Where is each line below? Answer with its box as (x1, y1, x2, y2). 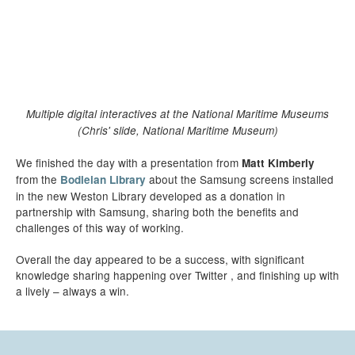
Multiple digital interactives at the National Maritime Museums (26, 106, 329, 121)
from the (16, 171, 60, 187)
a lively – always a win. (16, 283, 129, 299)
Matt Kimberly (242, 155, 315, 170)
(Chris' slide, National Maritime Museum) (77, 123, 278, 138)
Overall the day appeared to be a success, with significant (16, 251, 304, 267)
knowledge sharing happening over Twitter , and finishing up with (16, 267, 339, 283)
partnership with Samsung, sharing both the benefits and (16, 204, 299, 219)
